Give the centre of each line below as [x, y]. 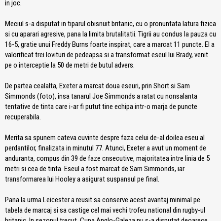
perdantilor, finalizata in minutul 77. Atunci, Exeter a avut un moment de [106, 148]
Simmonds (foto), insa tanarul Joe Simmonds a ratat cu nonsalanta [101, 96]
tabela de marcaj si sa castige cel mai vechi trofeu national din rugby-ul [105, 210]
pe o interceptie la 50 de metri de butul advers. [70, 65]
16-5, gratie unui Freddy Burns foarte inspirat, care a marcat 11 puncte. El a [110, 44]
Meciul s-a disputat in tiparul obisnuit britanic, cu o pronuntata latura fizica [110, 23]
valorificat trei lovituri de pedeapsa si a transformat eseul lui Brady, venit [107, 55]
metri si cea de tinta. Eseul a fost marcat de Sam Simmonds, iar [95, 168]
